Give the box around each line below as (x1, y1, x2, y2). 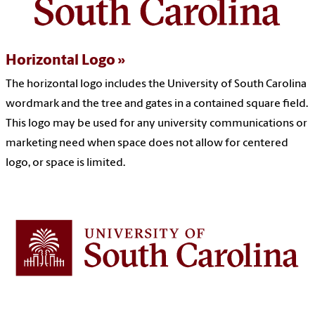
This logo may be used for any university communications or (6, 117, 307, 129)
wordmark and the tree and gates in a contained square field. (6, 98, 308, 110)
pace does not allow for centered (122, 137, 288, 149)
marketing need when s (6, 137, 122, 149)
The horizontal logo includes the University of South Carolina (6, 78, 307, 90)
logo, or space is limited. (6, 157, 125, 169)
